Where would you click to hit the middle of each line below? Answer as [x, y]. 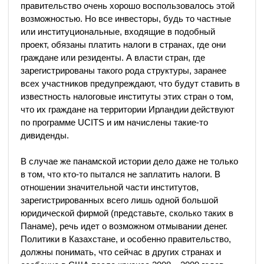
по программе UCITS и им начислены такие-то [114, 122]
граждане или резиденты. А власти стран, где [113, 57]
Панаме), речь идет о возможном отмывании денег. [124, 226]
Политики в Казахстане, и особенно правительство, [126, 239]
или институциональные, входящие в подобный [118, 31]
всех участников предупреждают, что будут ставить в [130, 83]
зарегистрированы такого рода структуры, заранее [123, 70]
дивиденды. [45, 135]
